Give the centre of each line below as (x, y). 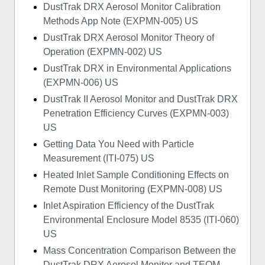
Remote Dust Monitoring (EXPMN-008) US (133, 189)
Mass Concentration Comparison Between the (140, 251)
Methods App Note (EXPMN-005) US (121, 21)
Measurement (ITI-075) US (99, 159)
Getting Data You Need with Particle (119, 144)
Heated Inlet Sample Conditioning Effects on (136, 175)
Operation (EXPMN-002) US (103, 52)
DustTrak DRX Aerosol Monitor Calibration (132, 7)
